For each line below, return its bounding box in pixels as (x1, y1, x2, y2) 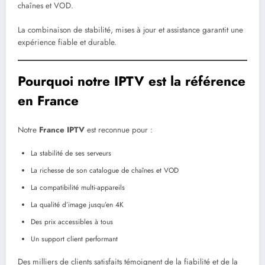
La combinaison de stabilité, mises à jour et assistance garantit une (18, 24, 243, 35)
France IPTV (39, 124, 85, 136)
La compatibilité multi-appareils (31, 182, 125, 193)
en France (18, 91, 79, 110)
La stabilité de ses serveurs (31, 147, 111, 159)
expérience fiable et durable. (18, 36, 117, 48)
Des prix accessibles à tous (31, 216, 113, 227)
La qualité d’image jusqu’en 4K (31, 199, 124, 210)
